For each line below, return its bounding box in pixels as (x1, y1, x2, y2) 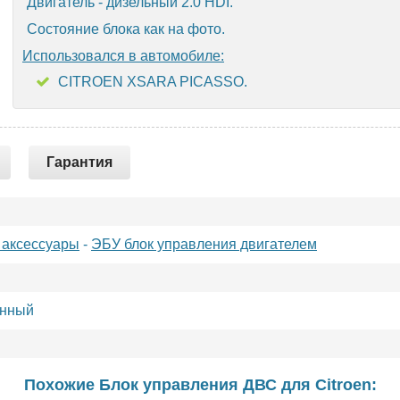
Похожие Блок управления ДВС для (23, 376, 315, 394)
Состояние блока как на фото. (27, 21, 225, 37)
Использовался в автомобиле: (22, 48, 224, 63)
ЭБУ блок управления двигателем (91, 237, 317, 252)
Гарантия (46, 154, 112, 170)
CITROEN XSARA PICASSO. (58, 74, 247, 89)
